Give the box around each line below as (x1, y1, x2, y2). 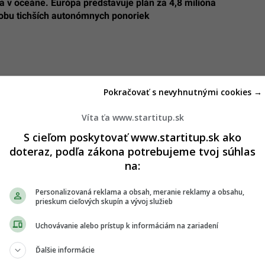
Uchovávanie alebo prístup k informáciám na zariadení (35, 220, 218, 231)
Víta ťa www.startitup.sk (81, 112, 184, 123)
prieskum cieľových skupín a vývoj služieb (35, 196, 173, 206)
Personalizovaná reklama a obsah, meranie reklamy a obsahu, (35, 187, 244, 197)
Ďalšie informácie (35, 245, 95, 255)
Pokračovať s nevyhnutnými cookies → (104, 86, 262, 98)
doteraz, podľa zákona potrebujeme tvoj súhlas (9, 144, 256, 159)
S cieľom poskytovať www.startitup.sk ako (24, 130, 241, 144)
